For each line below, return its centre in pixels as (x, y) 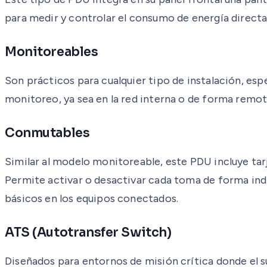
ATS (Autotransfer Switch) (88, 232)
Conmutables (47, 133)
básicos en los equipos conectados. (92, 198)
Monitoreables (52, 52)
